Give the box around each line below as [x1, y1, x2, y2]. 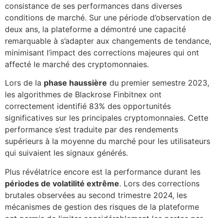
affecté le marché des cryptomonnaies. [5, 59, 149, 70]
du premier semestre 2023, [107, 78, 209, 88]
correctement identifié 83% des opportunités [5, 101, 171, 111]
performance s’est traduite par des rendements [5, 125, 178, 135]
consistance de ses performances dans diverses [5, 1, 182, 11]
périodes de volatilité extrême [5, 178, 119, 188]
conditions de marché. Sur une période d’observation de [5, 13, 211, 23]
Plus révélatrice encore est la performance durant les [5, 166, 200, 177]
